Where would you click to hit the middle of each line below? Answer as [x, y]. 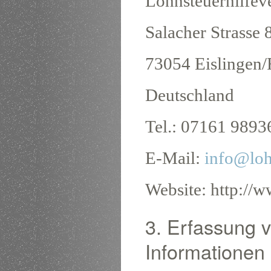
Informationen [205, 251]
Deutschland [190, 95]
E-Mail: [175, 158]
